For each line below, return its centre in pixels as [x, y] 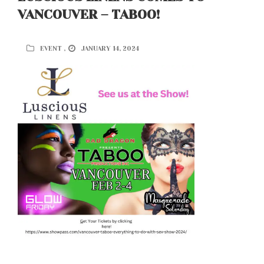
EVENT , [53, 49]
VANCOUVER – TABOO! [89, 14]
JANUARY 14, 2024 [110, 49]
